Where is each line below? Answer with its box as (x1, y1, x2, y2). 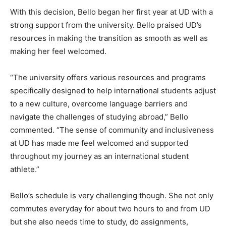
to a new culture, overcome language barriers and (10, 98, 188, 108)
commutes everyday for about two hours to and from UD (10, 203, 210, 213)
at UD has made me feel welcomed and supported (10, 138, 188, 148)
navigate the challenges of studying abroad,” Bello (10, 111, 188, 122)
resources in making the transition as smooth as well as (10, 33, 208, 43)
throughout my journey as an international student (10, 151, 189, 161)
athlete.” (10, 164, 39, 174)
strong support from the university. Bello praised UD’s (10, 20, 202, 30)
